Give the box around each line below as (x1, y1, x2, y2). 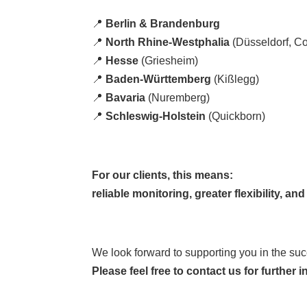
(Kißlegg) (211, 73, 260, 85)
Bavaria (106, 91, 146, 103)
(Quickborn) (206, 110, 266, 122)
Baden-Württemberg (106, 73, 212, 85)
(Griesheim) (138, 54, 199, 66)
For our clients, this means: (92, 169, 234, 181)
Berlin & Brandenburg (106, 17, 221, 29)
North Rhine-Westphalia (106, 36, 230, 48)
